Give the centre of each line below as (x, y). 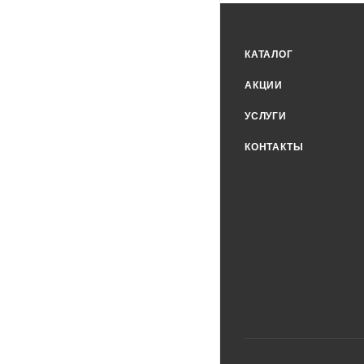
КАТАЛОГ (269, 54)
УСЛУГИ (266, 116)
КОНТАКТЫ (274, 147)
